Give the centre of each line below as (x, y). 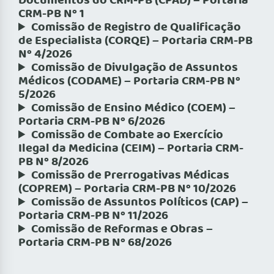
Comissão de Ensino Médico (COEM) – (134, 109)
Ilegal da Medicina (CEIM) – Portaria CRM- (131, 149)
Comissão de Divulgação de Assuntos (135, 68)
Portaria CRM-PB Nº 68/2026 (95, 243)
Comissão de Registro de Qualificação (136, 28)
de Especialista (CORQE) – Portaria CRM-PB (135, 41)
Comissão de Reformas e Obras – (122, 230)
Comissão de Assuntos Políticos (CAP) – (140, 203)
